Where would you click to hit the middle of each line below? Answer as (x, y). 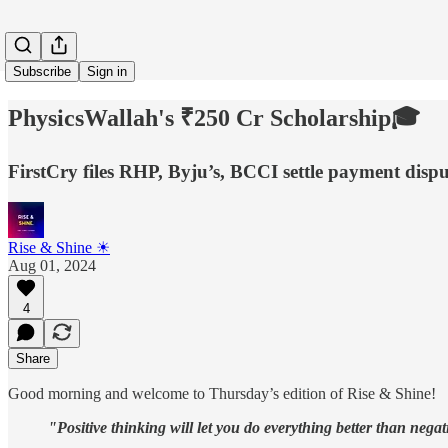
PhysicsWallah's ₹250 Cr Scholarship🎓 (214, 117)
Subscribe (42, 71)
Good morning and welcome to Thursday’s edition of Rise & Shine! (222, 393)
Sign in (107, 71)
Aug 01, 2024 (52, 265)
